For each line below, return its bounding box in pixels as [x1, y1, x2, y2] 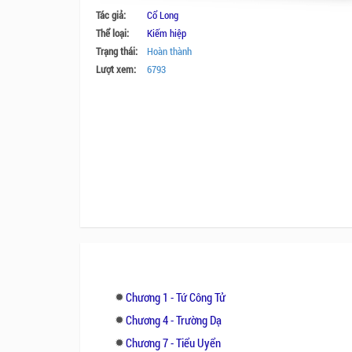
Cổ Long [147, 8, 178, 22]
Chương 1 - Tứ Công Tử [126, 288, 225, 305]
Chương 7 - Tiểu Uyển [126, 334, 221, 350]
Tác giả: [96, 8, 126, 22]
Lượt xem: [96, 62, 136, 76]
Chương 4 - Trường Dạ [126, 311, 222, 328]
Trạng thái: [96, 44, 137, 58]
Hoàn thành [147, 44, 192, 58]
